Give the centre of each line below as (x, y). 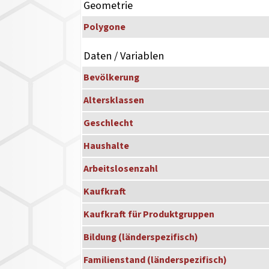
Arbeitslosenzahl (121, 169)
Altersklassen (114, 101)
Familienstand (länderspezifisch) (156, 260)
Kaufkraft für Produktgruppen (149, 215)
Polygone (105, 27)
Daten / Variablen (124, 56)
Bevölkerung (112, 78)
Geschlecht (109, 123)
